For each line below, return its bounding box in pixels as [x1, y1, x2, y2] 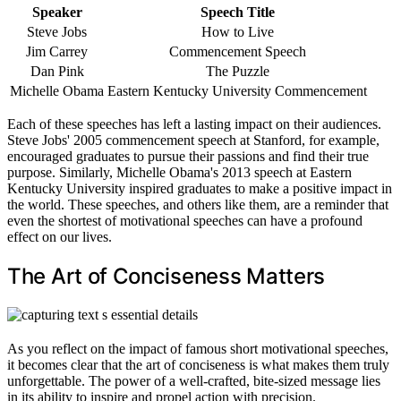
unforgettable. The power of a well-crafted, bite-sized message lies [7, 373, 380, 389]
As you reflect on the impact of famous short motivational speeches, [7, 341, 388, 357]
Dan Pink [30, 64, 84, 80]
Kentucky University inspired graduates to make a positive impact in [7, 181, 392, 197]
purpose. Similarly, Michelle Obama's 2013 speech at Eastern [7, 165, 352, 181]
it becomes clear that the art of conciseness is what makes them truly [7, 357, 389, 373]
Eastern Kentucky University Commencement [107, 83, 367, 99]
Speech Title [200, 4, 275, 21]
